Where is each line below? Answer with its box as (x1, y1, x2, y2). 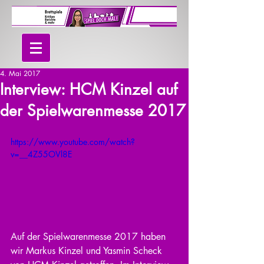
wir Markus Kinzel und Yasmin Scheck (11, 244, 165, 257)
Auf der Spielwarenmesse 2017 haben (11, 230, 169, 243)
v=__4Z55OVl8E (11, 148, 72, 160)
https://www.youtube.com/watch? (11, 136, 135, 147)
